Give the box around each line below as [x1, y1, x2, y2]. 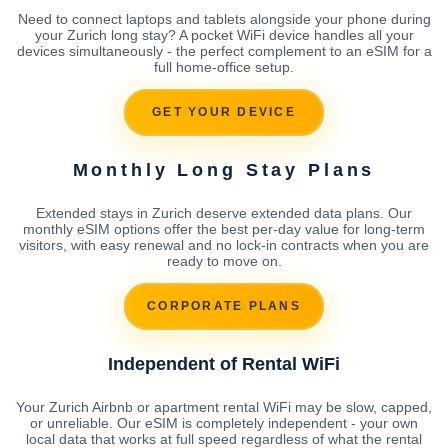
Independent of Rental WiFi [108, 353, 340, 374]
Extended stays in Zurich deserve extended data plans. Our [36, 204, 412, 221]
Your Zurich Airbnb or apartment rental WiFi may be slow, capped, [16, 398, 432, 415]
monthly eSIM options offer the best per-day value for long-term [23, 220, 425, 237]
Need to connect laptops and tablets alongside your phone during [17, 10, 431, 27]
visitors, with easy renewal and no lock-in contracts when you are [19, 236, 429, 253]
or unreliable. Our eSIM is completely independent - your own [30, 414, 418, 431]
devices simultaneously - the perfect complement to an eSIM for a [16, 42, 432, 59]
